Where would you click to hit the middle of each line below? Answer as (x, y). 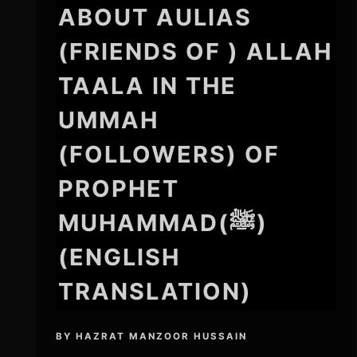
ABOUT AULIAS (155, 18)
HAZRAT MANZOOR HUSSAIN (162, 336)
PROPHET (119, 189)
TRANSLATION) (155, 292)
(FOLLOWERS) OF (169, 155)
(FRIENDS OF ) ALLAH (196, 52)
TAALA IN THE (148, 86)
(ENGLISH (120, 257)
